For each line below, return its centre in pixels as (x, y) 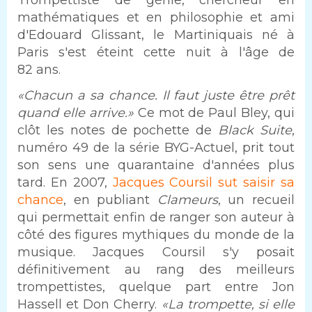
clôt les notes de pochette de (118, 131)
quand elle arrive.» (76, 113)
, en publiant (110, 200)
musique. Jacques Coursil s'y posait (156, 252)
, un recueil (256, 200)
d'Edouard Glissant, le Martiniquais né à (156, 34)
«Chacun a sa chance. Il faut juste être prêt (156, 96)
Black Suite (255, 131)
